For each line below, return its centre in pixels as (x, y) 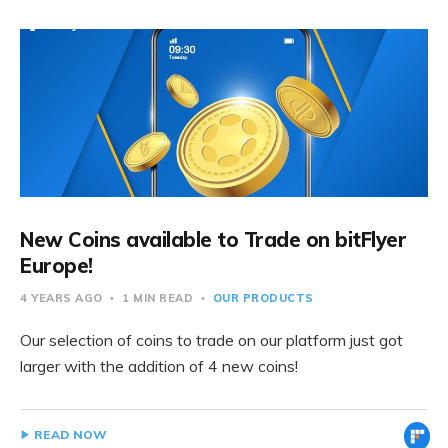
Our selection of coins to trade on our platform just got (211, 340)
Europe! (56, 265)
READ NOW (71, 434)
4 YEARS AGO (63, 298)
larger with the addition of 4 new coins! (159, 366)
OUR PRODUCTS (263, 298)
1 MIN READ (157, 298)
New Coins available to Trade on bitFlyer (213, 239)
